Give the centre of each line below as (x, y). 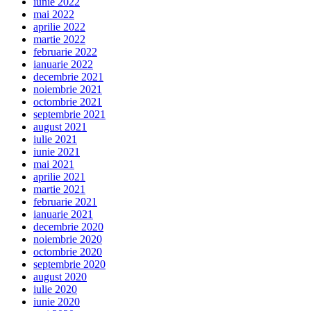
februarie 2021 (65, 201)
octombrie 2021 (68, 101)
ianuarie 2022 (63, 64)
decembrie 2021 (68, 76)
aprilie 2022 (59, 26)
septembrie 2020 (69, 264)
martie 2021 (59, 189)
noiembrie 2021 (68, 89)
